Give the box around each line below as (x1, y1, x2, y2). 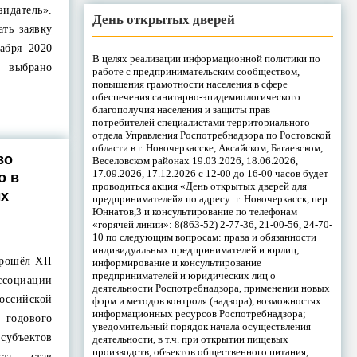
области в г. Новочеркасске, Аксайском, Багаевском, (92, 141, 323, 154)
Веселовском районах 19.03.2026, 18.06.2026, (92, 154, 298, 167)
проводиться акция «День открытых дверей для (92, 179, 307, 192)
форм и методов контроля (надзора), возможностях (92, 294, 321, 307)
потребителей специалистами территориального (92, 116, 310, 128)
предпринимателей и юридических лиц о (92, 269, 276, 281)
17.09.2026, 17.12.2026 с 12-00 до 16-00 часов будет (92, 167, 328, 179)
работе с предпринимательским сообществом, (92, 65, 300, 77)
